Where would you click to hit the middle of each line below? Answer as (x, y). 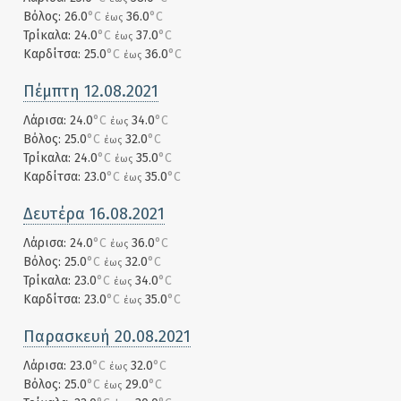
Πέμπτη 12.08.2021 (91, 91)
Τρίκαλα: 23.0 (60, 281)
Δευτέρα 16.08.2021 (94, 214)
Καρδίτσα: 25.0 (65, 54)
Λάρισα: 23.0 (58, 366)
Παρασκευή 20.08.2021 (107, 337)
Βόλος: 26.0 (55, 17)
